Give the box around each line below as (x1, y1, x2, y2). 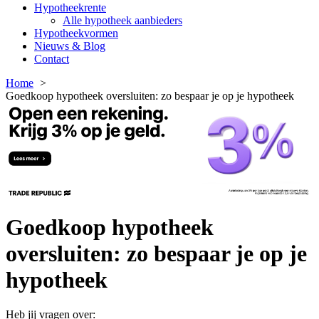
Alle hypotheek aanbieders (63, 14, 182, 27)
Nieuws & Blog (34, 40, 105, 53)
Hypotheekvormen (34, 27, 118, 40)
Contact (34, 53, 69, 66)
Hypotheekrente (34, 1, 106, 14)
